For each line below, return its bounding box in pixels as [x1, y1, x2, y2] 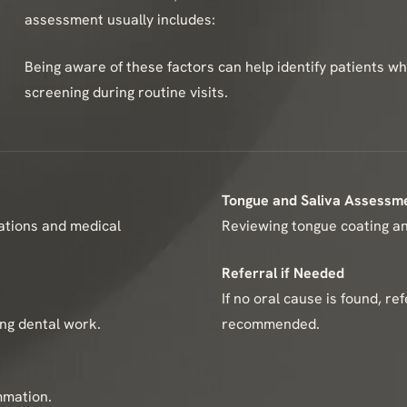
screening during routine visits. [25, 83, 228, 102]
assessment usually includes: [25, 10, 215, 29]
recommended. [222, 314, 320, 333]
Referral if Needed [222, 263, 344, 283]
